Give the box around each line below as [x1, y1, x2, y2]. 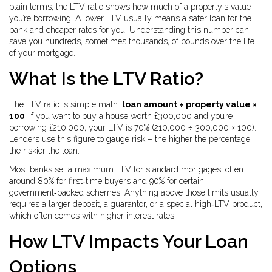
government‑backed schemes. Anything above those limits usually [9, 188, 259, 197]
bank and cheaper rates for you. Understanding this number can [9, 25, 249, 35]
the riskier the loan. [9, 146, 80, 155]
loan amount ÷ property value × [122, 100, 257, 109]
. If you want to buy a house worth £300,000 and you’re [25, 111, 233, 121]
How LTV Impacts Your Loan [9, 231, 248, 252]
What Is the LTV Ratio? [9, 68, 203, 89]
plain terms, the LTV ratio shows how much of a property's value [9, 2, 251, 12]
